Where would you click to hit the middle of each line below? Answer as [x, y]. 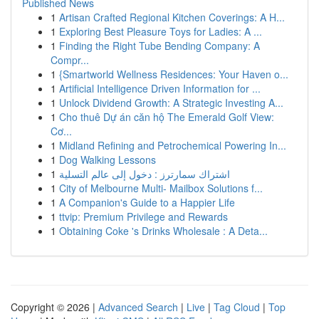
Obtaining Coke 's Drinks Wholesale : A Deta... [163, 231]
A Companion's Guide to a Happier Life [147, 202]
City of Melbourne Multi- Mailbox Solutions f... [161, 188]
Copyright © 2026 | [54, 307]
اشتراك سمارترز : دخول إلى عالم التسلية [145, 174]
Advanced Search [138, 307]
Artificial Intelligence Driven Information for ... [160, 88]
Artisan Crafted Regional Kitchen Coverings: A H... [172, 17]
